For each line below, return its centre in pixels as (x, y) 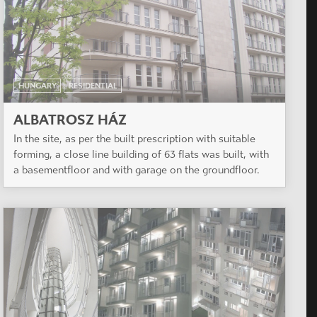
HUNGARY (37, 86)
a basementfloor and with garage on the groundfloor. (137, 170)
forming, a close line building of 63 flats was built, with (141, 155)
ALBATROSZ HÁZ (70, 120)
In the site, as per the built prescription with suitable (134, 139)
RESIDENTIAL (93, 86)
